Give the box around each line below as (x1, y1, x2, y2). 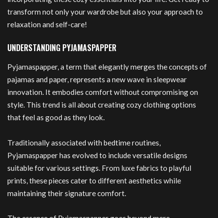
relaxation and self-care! (7, 19, 87, 29)
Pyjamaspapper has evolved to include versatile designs (7, 150, 187, 160)
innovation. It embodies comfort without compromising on (7, 88, 198, 97)
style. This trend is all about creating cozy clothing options (7, 100, 196, 109)
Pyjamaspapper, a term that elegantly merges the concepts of (7, 62, 207, 72)
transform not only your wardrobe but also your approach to (7, 7, 203, 16)
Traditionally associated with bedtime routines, (7, 138, 161, 147)
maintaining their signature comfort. (7, 188, 126, 198)
